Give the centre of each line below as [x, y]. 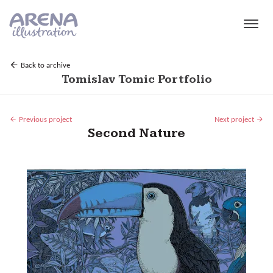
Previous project [44, 120]
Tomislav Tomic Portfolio [136, 80]
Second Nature [136, 133]
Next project [235, 120]
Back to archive [44, 66]
